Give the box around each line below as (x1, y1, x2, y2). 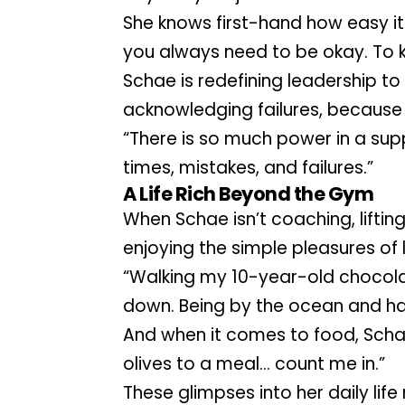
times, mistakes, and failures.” (123, 155, 374, 180)
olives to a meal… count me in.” (123, 351, 386, 376)
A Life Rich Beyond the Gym (123, 180, 374, 207)
